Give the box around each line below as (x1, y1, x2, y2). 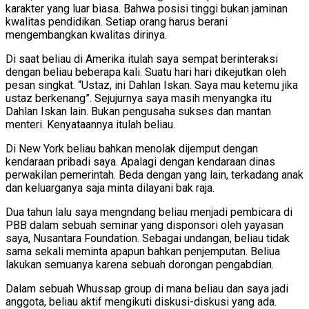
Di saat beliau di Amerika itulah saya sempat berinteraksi (6, 52, 278, 66)
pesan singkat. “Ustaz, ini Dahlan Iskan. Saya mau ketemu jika (6, 79, 298, 92)
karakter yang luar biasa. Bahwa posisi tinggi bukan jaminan (6, 2, 288, 16)
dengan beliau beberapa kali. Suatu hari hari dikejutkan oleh (6, 66, 286, 79)
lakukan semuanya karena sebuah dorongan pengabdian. (6, 258, 274, 272)
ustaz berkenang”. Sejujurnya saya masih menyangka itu (6, 92, 272, 106)
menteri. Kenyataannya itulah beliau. (6, 118, 175, 132)
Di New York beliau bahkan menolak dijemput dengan (6, 142, 258, 156)
